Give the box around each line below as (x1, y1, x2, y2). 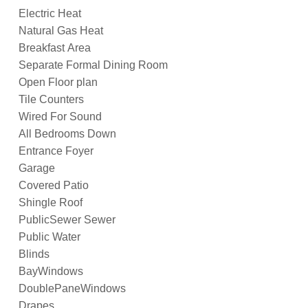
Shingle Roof (19, 196, 82, 208)
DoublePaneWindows (19, 282, 126, 294)
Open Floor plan (19, 76, 98, 88)
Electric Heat (19, 7, 81, 19)
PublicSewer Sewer (19, 213, 115, 225)
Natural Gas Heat (19, 24, 103, 36)
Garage (19, 162, 55, 174)
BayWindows (19, 265, 83, 277)
